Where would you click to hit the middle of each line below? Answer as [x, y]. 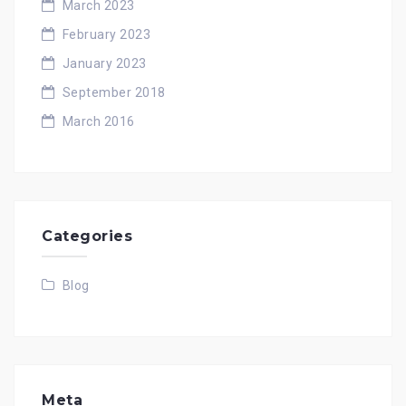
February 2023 [106, 34]
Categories [87, 236]
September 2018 [114, 92]
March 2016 [98, 121]
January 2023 [104, 63]
